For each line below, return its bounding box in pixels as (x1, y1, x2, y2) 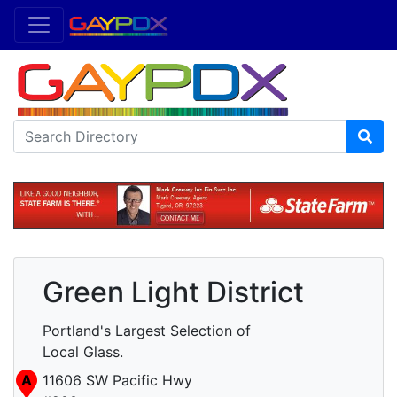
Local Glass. (43, 343, 123, 362)
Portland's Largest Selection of (43, 322, 251, 340)
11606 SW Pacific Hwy (43, 371, 192, 390)
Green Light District (43, 275, 304, 310)
